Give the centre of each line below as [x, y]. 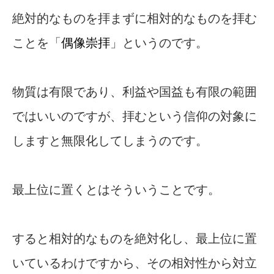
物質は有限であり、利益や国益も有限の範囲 [135, 92]
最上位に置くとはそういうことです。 [116, 190]
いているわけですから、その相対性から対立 [135, 263]
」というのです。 [159, 43]
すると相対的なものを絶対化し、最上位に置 [135, 239]
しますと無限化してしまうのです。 [110, 141]
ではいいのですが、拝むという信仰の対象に [135, 117]
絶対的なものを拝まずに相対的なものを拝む [135, 19]
